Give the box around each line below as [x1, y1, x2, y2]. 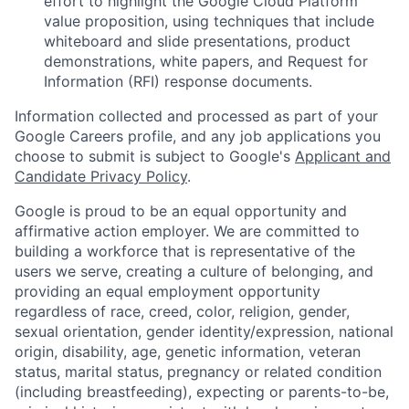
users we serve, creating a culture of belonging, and [15, 262, 373, 281]
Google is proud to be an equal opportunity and [15, 202, 347, 221]
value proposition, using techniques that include [44, 12, 374, 31]
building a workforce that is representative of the [15, 242, 355, 261]
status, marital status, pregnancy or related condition [15, 362, 382, 382]
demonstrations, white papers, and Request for [44, 52, 368, 71]
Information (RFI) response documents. [44, 72, 312, 91]
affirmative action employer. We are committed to [15, 222, 360, 241]
